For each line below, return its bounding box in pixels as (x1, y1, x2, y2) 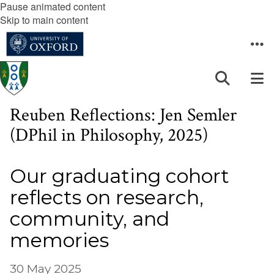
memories (10, 228, 109, 252)
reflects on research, (10, 185, 204, 209)
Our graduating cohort (10, 164, 229, 188)
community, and (10, 207, 169, 231)
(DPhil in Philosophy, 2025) (10, 123, 208, 147)
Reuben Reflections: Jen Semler (10, 103, 237, 127)
